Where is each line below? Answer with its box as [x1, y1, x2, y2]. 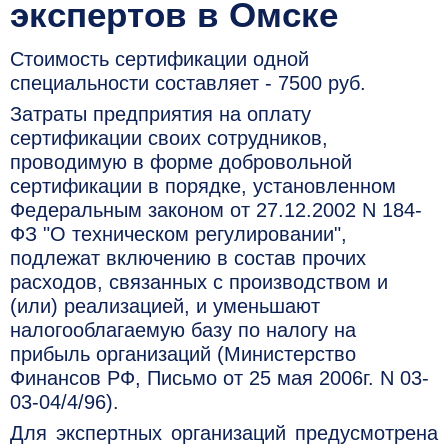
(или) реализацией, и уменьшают [10, 295, 320, 317]
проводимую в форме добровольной [10, 151, 352, 173]
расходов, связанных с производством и [10, 271, 388, 293]
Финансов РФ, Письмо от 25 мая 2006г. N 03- [10, 367, 429, 389]
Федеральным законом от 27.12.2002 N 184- [10, 199, 422, 221]
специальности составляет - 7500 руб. [10, 72, 366, 94]
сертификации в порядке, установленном [10, 175, 396, 197]
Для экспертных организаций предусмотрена [10, 422, 438, 444]
